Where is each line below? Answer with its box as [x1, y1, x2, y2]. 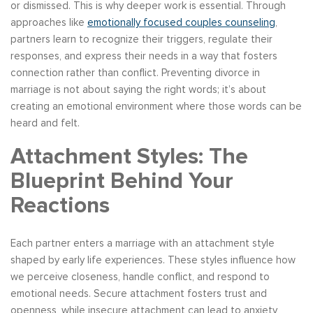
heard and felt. [10, 116, 80, 129]
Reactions [10, 191, 110, 219]
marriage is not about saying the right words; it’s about [10, 82, 266, 96]
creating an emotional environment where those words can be [10, 99, 302, 112]
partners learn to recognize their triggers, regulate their [10, 32, 272, 45]
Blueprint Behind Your [10, 167, 233, 195]
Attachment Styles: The [10, 143, 248, 170]
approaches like [10, 15, 87, 29]
